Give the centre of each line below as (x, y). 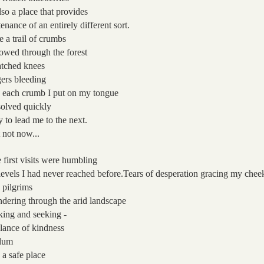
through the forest (55, 52)
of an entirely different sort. (80, 25)
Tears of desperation (161, 173)
